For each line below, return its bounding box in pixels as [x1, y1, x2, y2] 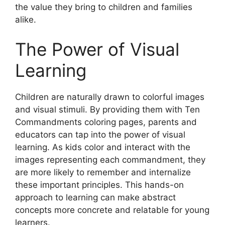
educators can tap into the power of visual [15, 130, 185, 140]
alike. [15, 14, 36, 25]
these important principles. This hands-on [15, 180, 184, 190]
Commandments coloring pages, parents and [15, 117, 197, 127]
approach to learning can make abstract [15, 192, 176, 202]
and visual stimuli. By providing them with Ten [15, 104, 200, 115]
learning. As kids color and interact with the [15, 142, 190, 152]
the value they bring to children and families [15, 2, 192, 12]
